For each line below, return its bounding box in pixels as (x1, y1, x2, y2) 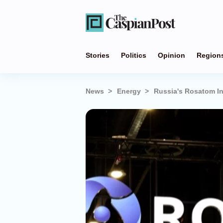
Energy (117, 87, 141, 95)
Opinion (158, 51, 185, 59)
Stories (86, 51, 110, 59)
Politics (121, 51, 146, 59)
